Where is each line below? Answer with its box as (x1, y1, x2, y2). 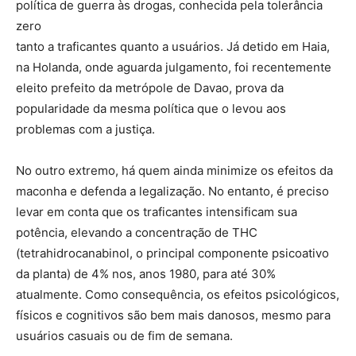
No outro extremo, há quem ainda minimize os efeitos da (16, 162, 333, 178)
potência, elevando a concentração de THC (16, 224, 257, 240)
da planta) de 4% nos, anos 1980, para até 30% (16, 265, 276, 281)
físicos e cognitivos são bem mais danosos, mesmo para (16, 307, 331, 323)
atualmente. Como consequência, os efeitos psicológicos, (16, 286, 339, 302)
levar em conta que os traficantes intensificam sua (16, 203, 297, 219)
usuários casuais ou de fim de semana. (16, 327, 233, 343)
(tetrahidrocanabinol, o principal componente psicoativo (16, 245, 329, 261)
